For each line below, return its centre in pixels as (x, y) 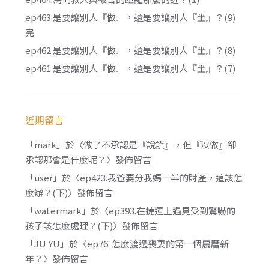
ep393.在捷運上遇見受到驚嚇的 (172, 211)
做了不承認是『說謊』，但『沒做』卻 (160, 145)
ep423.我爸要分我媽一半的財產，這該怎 (162, 178)
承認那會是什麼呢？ (66, 160)
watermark (58, 211)
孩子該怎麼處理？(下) (69, 226)
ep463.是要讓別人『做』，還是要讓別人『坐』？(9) (131, 17)
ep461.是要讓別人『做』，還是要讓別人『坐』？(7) (131, 68)
